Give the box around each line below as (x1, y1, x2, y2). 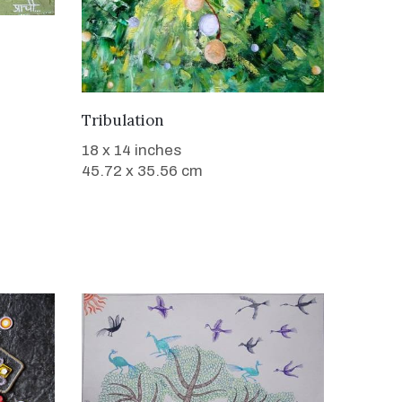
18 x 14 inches (82, 141, 181, 159)
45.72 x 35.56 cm (82, 162, 203, 179)
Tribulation (82, 109, 164, 130)
